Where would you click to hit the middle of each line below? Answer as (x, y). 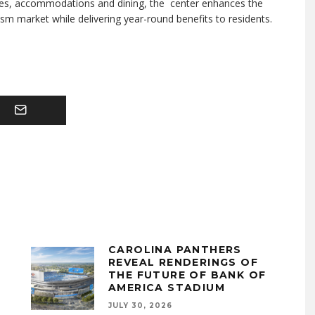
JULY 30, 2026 (140, 306)
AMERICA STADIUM (167, 288)
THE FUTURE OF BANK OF (187, 275)
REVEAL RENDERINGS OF (183, 262)
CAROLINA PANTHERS (175, 250)
